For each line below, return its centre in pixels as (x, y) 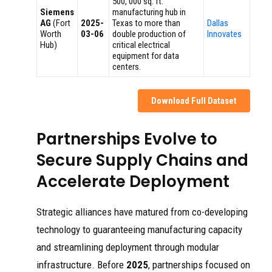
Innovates (224, 34)
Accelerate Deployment (133, 182)
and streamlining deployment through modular (128, 247)
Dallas (218, 23)
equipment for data (146, 56)
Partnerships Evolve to (127, 139)
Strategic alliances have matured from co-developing (142, 212)
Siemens (57, 12)
